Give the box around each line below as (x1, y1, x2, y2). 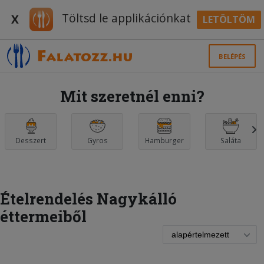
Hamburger (144, 136, 184, 146)
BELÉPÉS (219, 51, 246, 61)
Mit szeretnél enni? (60, 86, 204, 106)
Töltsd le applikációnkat (59, 10, 191, 27)
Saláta (220, 136, 242, 146)
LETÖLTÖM (202, 12, 255, 26)
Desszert (15, 136, 46, 146)
